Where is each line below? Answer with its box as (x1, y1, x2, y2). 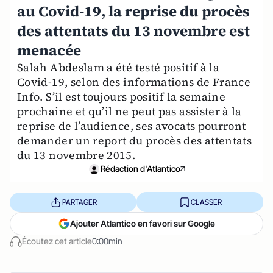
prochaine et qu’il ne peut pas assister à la (17, 104, 242, 119)
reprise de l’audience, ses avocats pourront (17, 118, 246, 133)
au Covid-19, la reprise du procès (17, 1, 250, 21)
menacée (17, 40, 81, 60)
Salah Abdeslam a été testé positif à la (17, 60, 220, 75)
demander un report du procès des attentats (17, 133, 252, 148)
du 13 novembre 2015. (17, 147, 136, 163)
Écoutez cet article (22, 236, 92, 246)
